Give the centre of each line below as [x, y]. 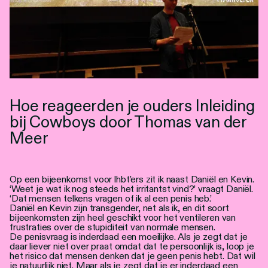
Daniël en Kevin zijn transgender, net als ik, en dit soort [119, 208]
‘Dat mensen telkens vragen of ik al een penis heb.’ [111, 198]
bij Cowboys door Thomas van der [128, 121]
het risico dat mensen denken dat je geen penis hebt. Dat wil [133, 255]
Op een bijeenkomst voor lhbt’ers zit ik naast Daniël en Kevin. [132, 179]
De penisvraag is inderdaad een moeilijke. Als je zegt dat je [129, 236]
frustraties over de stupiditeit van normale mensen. [112, 227]
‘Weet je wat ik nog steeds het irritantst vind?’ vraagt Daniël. [131, 188]
